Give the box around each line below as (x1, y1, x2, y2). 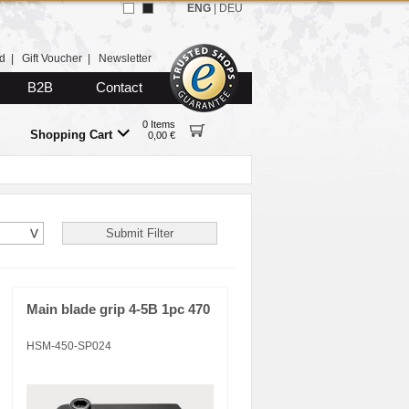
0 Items (142, 119, 175, 130)
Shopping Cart (29, 128, 112, 142)
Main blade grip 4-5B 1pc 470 (26, 302, 210, 317)
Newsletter (99, 52, 152, 65)
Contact (96, 80, 142, 95)
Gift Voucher (22, 52, 82, 65)
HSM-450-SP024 (26, 340, 111, 352)
